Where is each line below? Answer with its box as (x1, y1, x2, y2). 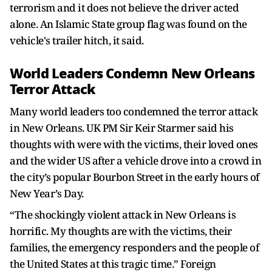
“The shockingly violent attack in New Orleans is (10, 208, 236, 222)
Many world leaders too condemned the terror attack (10, 104, 257, 119)
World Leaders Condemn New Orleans (10, 63, 255, 84)
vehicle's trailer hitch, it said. (10, 33, 146, 48)
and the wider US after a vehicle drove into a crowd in (10, 154, 261, 168)
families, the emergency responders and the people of (10, 240, 259, 255)
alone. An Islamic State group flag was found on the (10, 17, 247, 32)
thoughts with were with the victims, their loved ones (10, 137, 258, 152)
